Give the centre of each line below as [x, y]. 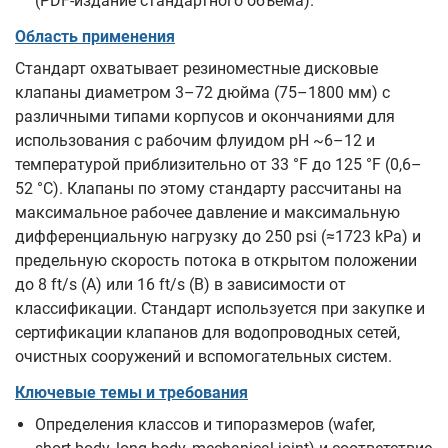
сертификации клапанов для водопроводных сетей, [207, 332]
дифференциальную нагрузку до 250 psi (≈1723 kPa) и [218, 236]
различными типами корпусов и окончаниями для [205, 116]
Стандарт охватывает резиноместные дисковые [196, 68]
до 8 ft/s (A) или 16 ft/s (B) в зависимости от [180, 284]
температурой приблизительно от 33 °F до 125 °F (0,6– [218, 164]
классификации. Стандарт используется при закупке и [220, 308]
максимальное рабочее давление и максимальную [207, 212]
